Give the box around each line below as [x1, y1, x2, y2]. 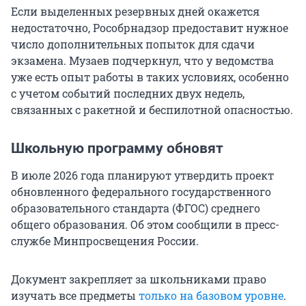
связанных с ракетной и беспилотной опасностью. [11, 102, 293, 117]
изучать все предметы [11, 288, 139, 303]
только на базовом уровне [139, 288, 283, 303]
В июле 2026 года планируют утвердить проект [11, 168, 274, 183]
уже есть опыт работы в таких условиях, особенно [11, 70, 289, 85]
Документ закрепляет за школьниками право [11, 272, 266, 287]
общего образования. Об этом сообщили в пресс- [11, 217, 279, 232]
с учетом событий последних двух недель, [11, 86, 245, 101]
